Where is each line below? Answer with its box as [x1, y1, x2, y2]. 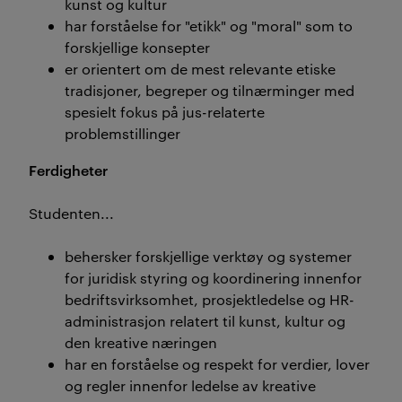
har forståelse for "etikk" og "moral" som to [65, 16, 353, 35]
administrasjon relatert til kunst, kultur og [65, 311, 345, 330]
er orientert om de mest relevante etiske [65, 59, 336, 78]
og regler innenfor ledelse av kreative [65, 376, 316, 395]
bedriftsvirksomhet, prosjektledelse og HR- [65, 290, 354, 309]
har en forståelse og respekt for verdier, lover [65, 354, 370, 373]
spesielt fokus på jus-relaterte [65, 102, 265, 121]
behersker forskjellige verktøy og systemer [65, 247, 352, 266]
